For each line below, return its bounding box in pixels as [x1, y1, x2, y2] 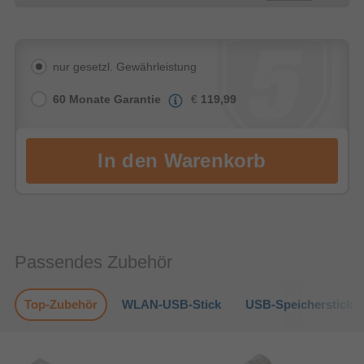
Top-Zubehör [24, 297, 97, 312]
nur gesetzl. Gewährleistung [53, 60, 197, 74]
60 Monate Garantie [53, 93, 161, 106]
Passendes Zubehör [15, 251, 172, 272]
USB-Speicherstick [245, 297, 353, 312]
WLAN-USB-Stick [122, 297, 221, 312]
